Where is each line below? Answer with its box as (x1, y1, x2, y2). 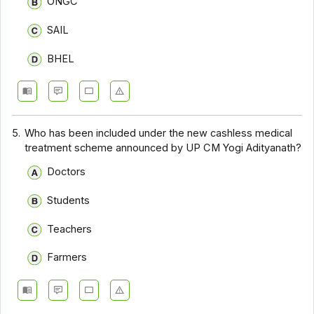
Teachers (46, 222, 92, 235)
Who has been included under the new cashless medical (25, 126, 293, 139)
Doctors (46, 165, 86, 179)
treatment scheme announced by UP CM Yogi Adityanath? (25, 141, 302, 154)
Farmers (46, 251, 87, 264)
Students (46, 194, 90, 207)
